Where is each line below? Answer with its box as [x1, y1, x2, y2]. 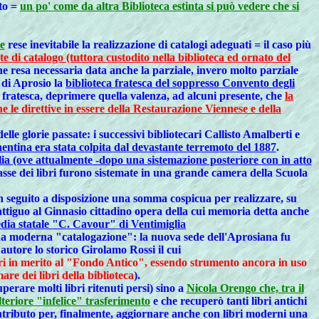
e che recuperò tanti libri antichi [150, 295, 307, 307]
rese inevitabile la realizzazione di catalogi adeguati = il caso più [4, 38, 311, 51]
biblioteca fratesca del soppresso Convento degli [66, 77, 295, 89]
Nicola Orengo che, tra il [186, 282, 304, 294]
